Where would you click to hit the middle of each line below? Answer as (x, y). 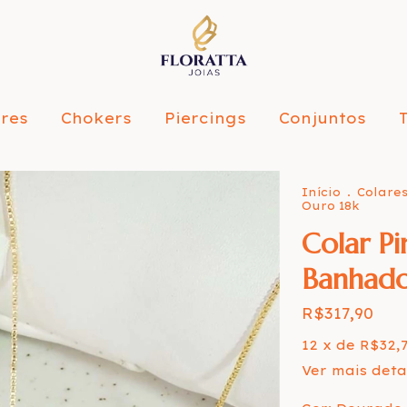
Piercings (205, 118)
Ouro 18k (330, 206)
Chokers (96, 118)
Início (321, 192)
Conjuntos (323, 118)
